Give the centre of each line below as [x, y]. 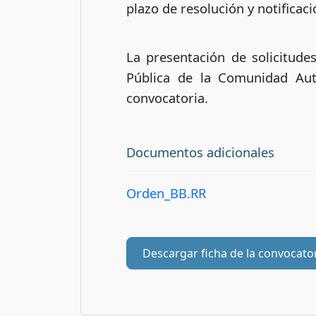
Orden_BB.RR [166, 193]
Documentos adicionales [200, 152]
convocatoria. [167, 97]
